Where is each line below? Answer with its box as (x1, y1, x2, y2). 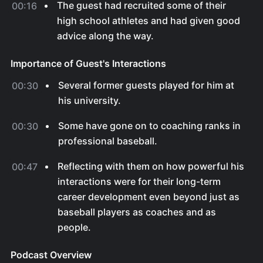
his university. (58, 95, 121, 106)
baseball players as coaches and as (58, 206, 216, 218)
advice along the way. (57, 30, 154, 42)
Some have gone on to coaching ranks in (58, 120, 241, 131)
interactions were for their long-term (58, 176, 221, 187)
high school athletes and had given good (57, 15, 240, 26)
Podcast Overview (11, 249, 92, 261)
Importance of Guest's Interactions (11, 58, 166, 69)
